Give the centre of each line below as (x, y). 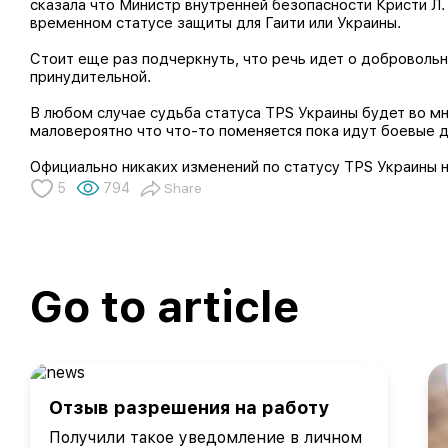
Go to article (164, 306)
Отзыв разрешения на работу (189, 407)
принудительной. (90, 77)
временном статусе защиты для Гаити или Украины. (215, 23)
